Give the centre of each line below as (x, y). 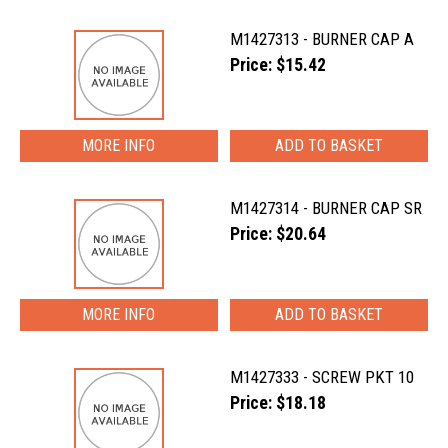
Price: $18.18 (278, 403)
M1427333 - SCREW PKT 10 (322, 377)
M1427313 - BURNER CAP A (322, 39)
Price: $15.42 (278, 65)
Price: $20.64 (278, 234)
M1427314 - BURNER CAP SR (326, 208)
